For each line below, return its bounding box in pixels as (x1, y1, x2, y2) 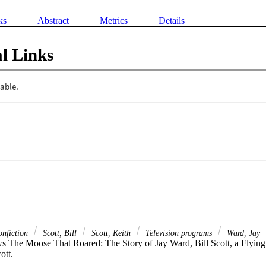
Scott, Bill (40, 228, 79, 238)
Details (159, 15, 185, 26)
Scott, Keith (89, 228, 133, 238)
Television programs (143, 228, 214, 238)
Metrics (100, 15, 128, 26)
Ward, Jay (224, 228, 260, 238)
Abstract (37, 15, 69, 26)
